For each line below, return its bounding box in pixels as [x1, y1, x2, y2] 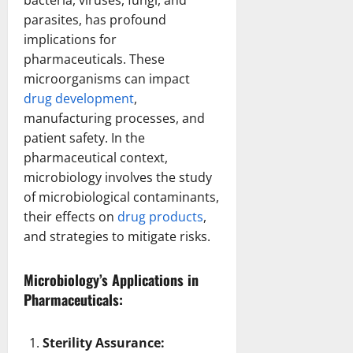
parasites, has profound [24, 10, 166, 28]
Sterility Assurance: [43, 333, 165, 351]
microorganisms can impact [24, 69, 190, 87]
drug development [24, 89, 134, 107]
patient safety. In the [24, 128, 145, 147]
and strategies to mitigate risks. [24, 227, 210, 245]
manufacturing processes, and [24, 109, 205, 127]
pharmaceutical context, [24, 148, 168, 166]
